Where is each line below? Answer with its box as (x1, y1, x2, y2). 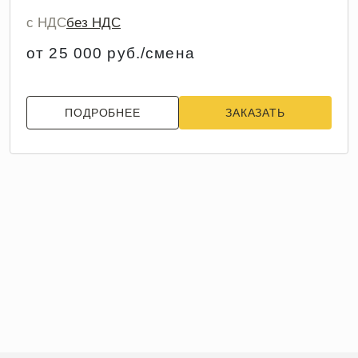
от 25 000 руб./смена (26, 45, 195, 62)
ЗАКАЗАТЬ (225, 106, 285, 120)
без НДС (66, 15, 121, 31)
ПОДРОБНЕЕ (65, 106, 141, 120)
